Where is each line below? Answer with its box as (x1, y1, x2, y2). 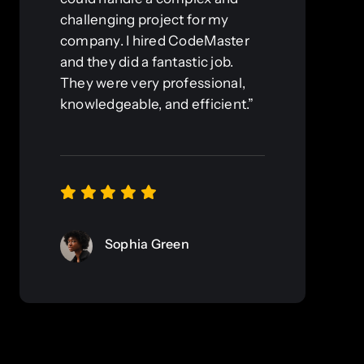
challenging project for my (59, 11, 229, 28)
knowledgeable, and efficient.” (59, 96, 254, 113)
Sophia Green (104, 236, 189, 253)
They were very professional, (59, 75, 246, 92)
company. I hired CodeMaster (59, 32, 249, 50)
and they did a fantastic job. (59, 54, 234, 71)
